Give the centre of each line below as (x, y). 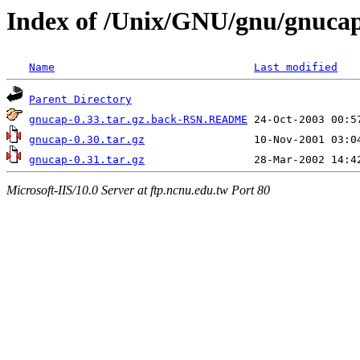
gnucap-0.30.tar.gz (87, 140)
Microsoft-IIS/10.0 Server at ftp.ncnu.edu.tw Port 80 (138, 190)
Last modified (296, 67)
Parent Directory (80, 100)
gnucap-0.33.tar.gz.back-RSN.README (138, 120)
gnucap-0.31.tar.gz (87, 160)
